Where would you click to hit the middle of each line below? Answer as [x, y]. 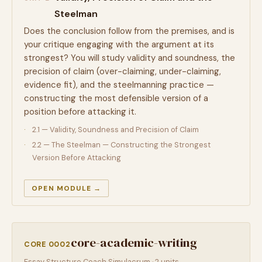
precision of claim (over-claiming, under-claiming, [123, 71]
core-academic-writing [134, 242]
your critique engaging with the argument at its [119, 44]
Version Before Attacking [77, 158]
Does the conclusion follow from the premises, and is [129, 31]
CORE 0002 [47, 244]
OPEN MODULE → [67, 188]
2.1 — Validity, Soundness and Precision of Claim [116, 130]
